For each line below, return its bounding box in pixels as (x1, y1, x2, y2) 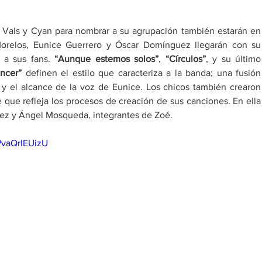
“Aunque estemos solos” (54, 54, 159, 64)
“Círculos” (165, 54, 206, 64)
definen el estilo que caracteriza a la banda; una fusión (22, 68, 261, 78)
